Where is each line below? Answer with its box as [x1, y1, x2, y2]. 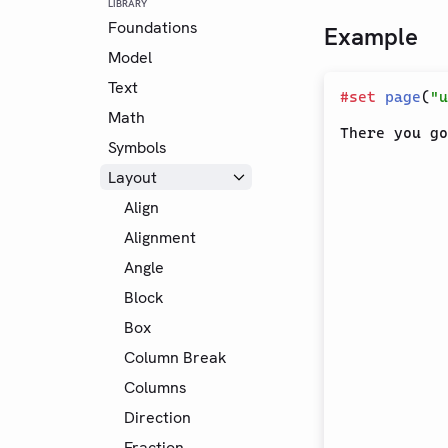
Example [324, 21, 418, 53]
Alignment [124, 226, 196, 248]
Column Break [124, 346, 227, 368]
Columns [124, 376, 187, 398]
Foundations [108, 16, 198, 38]
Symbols [108, 136, 167, 158]
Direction [124, 406, 191, 428]
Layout [108, 166, 157, 188]
